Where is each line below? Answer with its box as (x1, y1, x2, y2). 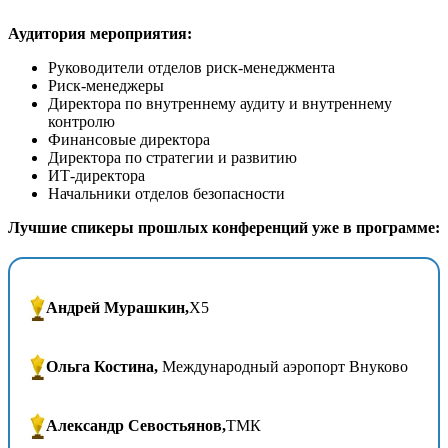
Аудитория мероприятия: (8, 24, 192, 42)
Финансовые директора (48, 130, 210, 148)
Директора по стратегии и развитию (48, 148, 297, 166)
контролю (48, 112, 115, 130)
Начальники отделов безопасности (48, 184, 285, 202)
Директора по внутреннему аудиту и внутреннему (48, 94, 392, 112)
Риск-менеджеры (48, 76, 164, 94)
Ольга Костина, (46, 358, 158, 376)
